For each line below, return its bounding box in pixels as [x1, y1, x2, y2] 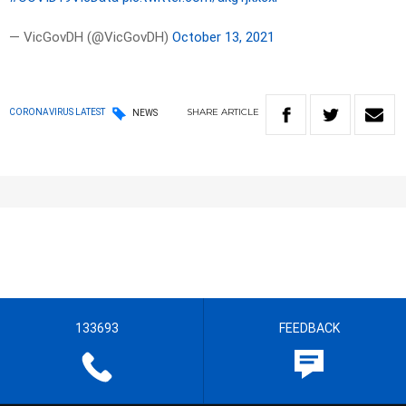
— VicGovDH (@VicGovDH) [9, 29, 172, 46]
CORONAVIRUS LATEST [9, 107, 105, 118]
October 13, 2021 [172, 29, 275, 46]
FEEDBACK [278, 321, 340, 336]
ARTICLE [221, 106, 259, 119]
